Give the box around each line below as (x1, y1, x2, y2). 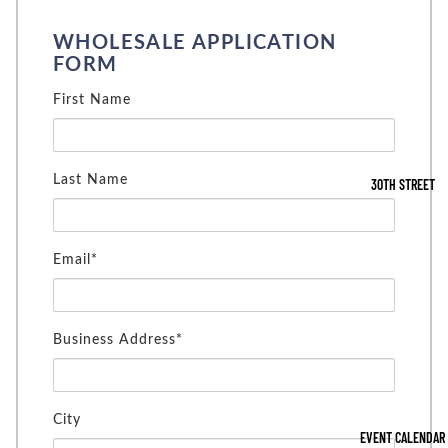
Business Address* (53, 333, 183, 347)
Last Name (53, 173, 128, 187)
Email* (53, 253, 98, 267)
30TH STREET (370, 176, 435, 193)
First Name (53, 93, 131, 107)
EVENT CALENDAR (360, 429, 445, 446)
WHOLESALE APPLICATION (53, 33, 337, 53)
